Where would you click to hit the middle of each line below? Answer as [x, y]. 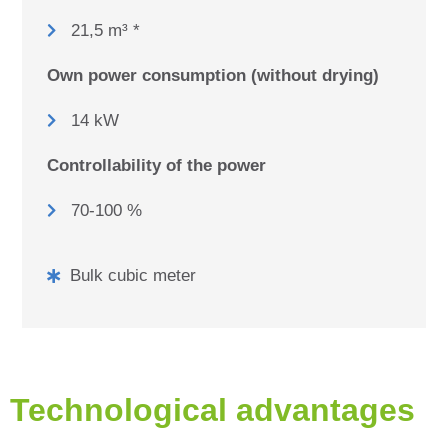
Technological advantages [212, 410]
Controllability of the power [157, 166]
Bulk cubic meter [132, 276]
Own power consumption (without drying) [213, 76]
